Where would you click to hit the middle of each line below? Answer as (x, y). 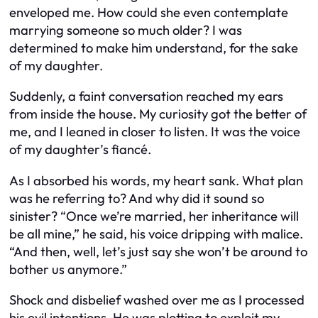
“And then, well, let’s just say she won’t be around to (158, 251)
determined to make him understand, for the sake (154, 48)
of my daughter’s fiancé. (80, 150)
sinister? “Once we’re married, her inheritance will (154, 216)
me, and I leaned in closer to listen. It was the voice (155, 132)
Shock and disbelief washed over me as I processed (157, 300)
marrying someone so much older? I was (126, 30)
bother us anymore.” (68, 269)
